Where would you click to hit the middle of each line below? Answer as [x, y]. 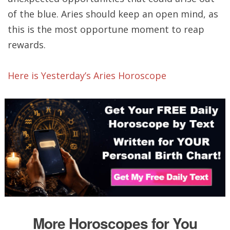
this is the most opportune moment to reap [106, 29]
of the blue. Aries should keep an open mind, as [113, 14]
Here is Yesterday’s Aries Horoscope [87, 75]
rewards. [26, 44]
